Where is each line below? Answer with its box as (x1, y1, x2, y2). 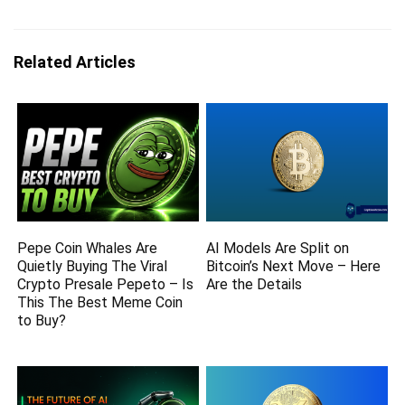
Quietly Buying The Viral (17, 258, 168, 276)
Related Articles (14, 52, 136, 71)
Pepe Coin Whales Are (17, 240, 158, 258)
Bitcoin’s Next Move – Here (206, 258, 381, 276)
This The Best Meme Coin (17, 294, 184, 312)
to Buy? (17, 312, 67, 330)
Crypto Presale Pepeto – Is (17, 276, 194, 294)
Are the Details (206, 276, 303, 294)
